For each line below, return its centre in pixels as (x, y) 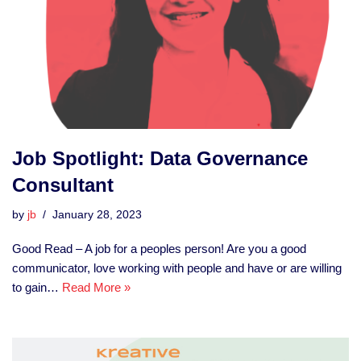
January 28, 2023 (97, 214)
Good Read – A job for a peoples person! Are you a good (159, 248)
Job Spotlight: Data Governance (160, 158)
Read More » (96, 287)
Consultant (63, 185)
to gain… (37, 287)
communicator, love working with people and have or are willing (177, 268)
